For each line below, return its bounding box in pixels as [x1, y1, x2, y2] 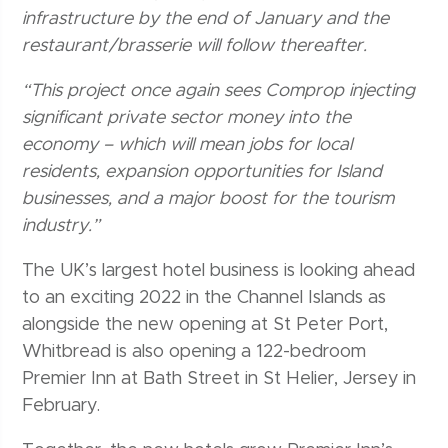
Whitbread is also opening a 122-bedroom [22, 342, 367, 361]
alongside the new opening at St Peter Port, [22, 315, 389, 334]
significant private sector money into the [22, 108, 352, 127]
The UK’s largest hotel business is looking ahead [22, 261, 416, 280]
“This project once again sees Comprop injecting [22, 81, 416, 100]
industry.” [22, 216, 101, 235]
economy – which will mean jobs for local [22, 135, 353, 154]
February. [22, 396, 111, 415]
